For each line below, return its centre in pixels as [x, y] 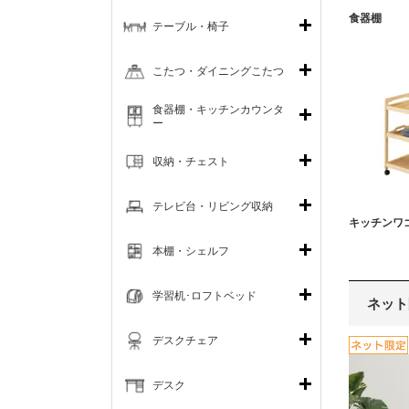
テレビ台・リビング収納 [213, 206]
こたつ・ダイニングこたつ [218, 71]
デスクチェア [185, 340]
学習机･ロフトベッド [204, 295]
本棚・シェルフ [191, 251]
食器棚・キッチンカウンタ [218, 109]
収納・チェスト [191, 161]
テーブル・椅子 [191, 26]
